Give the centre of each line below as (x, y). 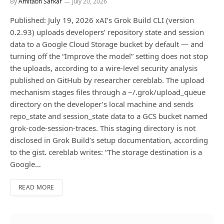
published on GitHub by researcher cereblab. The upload (107, 80)
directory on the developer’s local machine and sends (102, 104)
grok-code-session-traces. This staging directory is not (103, 128)
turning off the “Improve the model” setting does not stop (109, 56)
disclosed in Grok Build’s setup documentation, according (109, 140)
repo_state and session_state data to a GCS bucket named (109, 116)
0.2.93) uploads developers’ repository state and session (107, 32)
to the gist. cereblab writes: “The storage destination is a (106, 152)
